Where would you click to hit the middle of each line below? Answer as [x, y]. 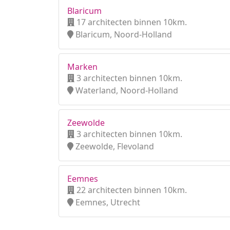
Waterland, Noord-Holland [126, 90]
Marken [82, 67]
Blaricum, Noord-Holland [123, 34]
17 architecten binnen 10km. [131, 22]
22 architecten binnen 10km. [131, 190]
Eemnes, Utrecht [107, 202]
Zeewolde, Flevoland [114, 146]
